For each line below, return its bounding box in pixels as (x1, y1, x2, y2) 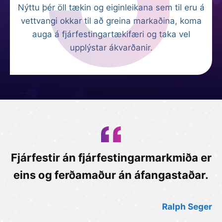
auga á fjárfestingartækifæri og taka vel (32, 29, 190, 39)
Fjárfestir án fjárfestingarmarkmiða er (10, 151, 212, 164)
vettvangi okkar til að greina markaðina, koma (20, 16, 202, 26)
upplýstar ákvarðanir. (69, 43, 153, 53)
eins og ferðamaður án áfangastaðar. (13, 168, 209, 181)
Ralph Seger (162, 201, 212, 212)
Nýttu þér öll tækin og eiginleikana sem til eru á (17, 2, 205, 12)
